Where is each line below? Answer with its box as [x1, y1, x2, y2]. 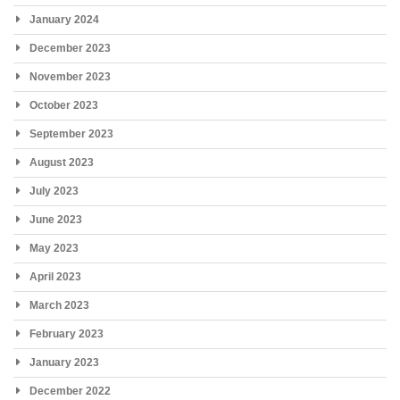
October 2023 [29, 98, 98, 112]
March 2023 [29, 298, 89, 312]
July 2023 [29, 184, 79, 197]
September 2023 [29, 127, 113, 140]
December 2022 [29, 384, 111, 397]
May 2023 [29, 241, 79, 254]
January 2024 [29, 12, 99, 26]
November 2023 [29, 70, 111, 83]
